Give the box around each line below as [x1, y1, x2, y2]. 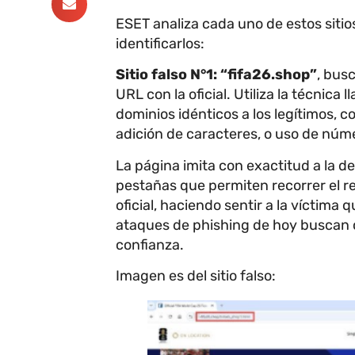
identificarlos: [115, 34, 208, 52]
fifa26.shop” [227, 66, 317, 84]
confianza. [115, 235, 187, 254]
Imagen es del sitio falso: [115, 266, 279, 284]
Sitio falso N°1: [115, 66, 217, 84]
